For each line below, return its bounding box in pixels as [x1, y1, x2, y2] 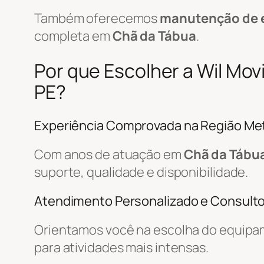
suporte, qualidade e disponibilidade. [34, 163, 249, 181]
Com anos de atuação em [34, 145, 184, 163]
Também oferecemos [34, 9, 160, 27]
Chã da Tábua [112, 27, 196, 45]
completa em [34, 27, 113, 45]
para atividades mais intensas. [34, 238, 209, 256]
